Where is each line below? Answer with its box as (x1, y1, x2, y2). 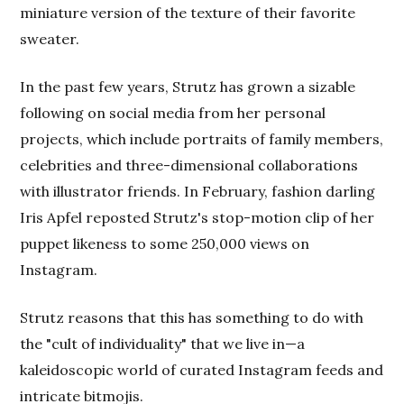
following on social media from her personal (20, 103, 326, 122)
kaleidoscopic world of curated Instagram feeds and (20, 360, 384, 379)
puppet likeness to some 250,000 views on (20, 234, 310, 252)
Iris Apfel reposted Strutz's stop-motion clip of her (20, 207, 375, 226)
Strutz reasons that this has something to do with (20, 308, 364, 326)
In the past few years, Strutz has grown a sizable (20, 77, 356, 96)
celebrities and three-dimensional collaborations (20, 155, 359, 174)
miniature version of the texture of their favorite (20, 3, 356, 22)
